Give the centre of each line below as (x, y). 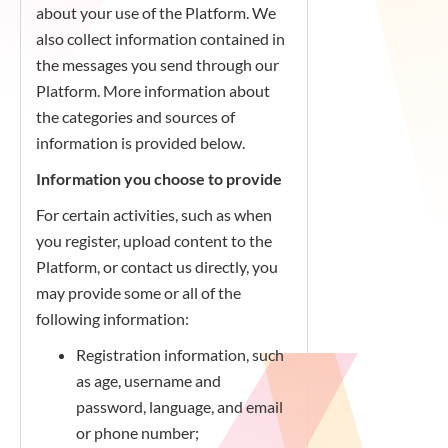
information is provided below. (140, 142)
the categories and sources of (135, 116)
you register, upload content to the (154, 240)
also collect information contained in (160, 38)
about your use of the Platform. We (156, 12)
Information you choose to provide (159, 178)
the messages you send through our (157, 64)
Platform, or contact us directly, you (157, 266)
